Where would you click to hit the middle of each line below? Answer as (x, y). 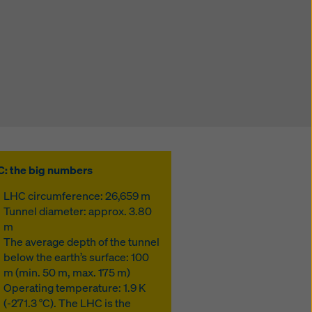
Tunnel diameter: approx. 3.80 (78, 211)
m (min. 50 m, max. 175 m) (67, 272)
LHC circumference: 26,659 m (77, 196)
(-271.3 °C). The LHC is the (68, 303)
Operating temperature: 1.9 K (75, 288)
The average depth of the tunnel (82, 242)
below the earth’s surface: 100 (77, 257)
